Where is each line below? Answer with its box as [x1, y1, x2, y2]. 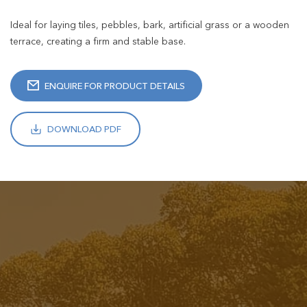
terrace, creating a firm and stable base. [10, 34, 186, 47]
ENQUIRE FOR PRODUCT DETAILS [45, 79, 185, 91]
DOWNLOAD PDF [47, 123, 121, 135]
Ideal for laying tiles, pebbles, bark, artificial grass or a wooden [10, 18, 289, 31]
